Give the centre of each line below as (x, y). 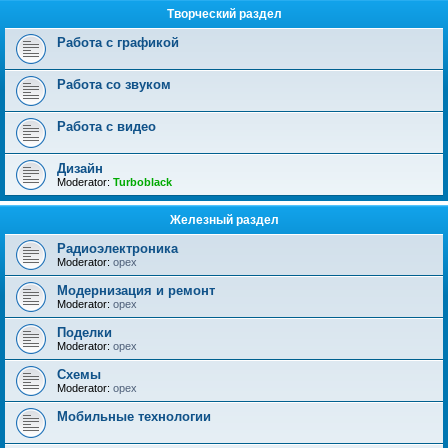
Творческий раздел (224, 14)
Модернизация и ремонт (136, 290)
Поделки (84, 332)
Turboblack (142, 182)
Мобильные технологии (134, 416)
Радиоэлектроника (117, 248)
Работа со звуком (114, 84)
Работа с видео (106, 126)
